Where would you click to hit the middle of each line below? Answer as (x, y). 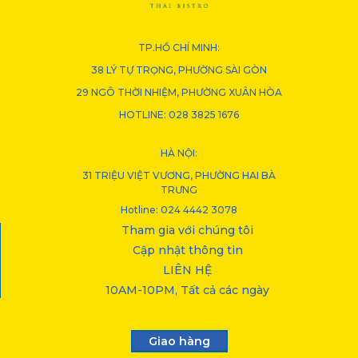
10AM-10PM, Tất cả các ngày (187, 290)
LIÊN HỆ (187, 270)
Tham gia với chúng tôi (187, 231)
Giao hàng (179, 342)
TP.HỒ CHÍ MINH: (179, 48)
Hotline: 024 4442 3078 (179, 210)
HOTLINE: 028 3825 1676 (179, 115)
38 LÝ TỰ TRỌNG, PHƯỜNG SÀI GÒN (179, 70)
